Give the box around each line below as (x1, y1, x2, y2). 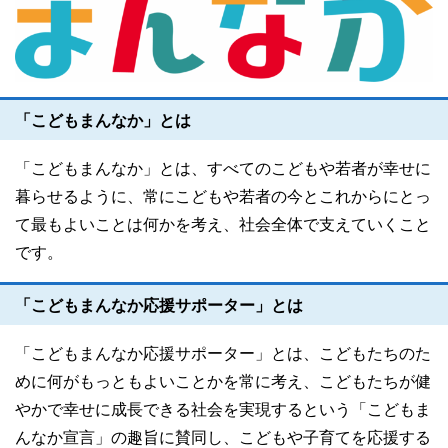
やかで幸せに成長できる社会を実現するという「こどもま (15, 400, 431, 418)
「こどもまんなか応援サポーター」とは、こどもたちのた (15, 344, 431, 362)
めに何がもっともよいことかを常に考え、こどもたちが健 (15, 372, 431, 390)
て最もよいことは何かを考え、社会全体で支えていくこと (15, 215, 431, 233)
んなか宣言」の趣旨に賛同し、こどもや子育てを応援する (15, 428, 431, 446)
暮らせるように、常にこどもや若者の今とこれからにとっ (15, 187, 431, 205)
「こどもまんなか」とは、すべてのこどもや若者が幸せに (15, 159, 431, 177)
